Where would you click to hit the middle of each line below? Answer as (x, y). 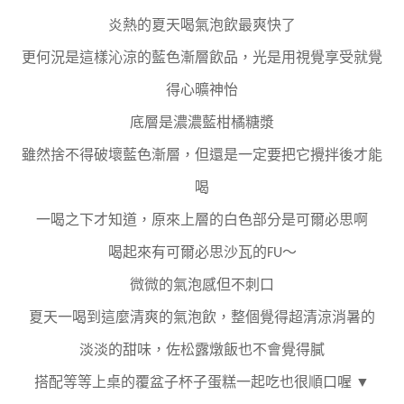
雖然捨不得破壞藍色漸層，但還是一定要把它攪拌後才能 (202, 156)
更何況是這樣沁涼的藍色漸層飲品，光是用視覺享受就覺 (202, 59)
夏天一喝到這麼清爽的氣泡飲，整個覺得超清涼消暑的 (202, 319)
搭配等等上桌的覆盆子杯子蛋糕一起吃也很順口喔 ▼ (202, 384)
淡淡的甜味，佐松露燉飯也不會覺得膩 (202, 351)
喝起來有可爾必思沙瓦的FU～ (202, 254)
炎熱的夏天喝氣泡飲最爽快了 (202, 27)
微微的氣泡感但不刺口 (202, 286)
